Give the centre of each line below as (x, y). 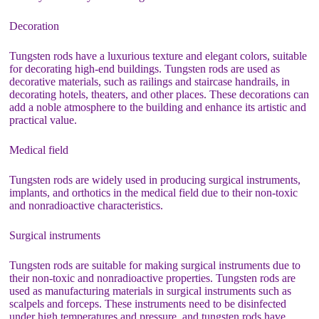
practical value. (43, 120)
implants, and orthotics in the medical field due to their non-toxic (154, 193)
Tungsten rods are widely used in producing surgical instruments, (155, 180)
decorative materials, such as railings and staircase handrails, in (150, 82)
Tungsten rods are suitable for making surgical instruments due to (155, 265)
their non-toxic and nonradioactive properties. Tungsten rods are (153, 278)
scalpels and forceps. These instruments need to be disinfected (148, 304)
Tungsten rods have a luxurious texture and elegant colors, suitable (158, 56)
